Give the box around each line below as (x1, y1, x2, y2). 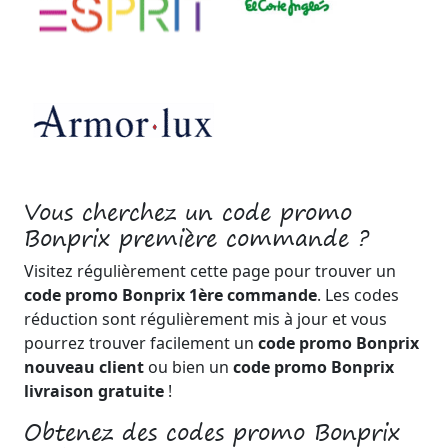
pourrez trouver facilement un (24, 332, 258, 354)
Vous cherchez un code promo (24, 193, 352, 231)
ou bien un (144, 356, 233, 378)
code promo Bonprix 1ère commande (24, 284, 317, 306)
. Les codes (317, 284, 399, 306)
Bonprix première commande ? (24, 219, 369, 257)
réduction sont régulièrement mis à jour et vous (24, 308, 387, 330)
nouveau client (24, 356, 144, 378)
